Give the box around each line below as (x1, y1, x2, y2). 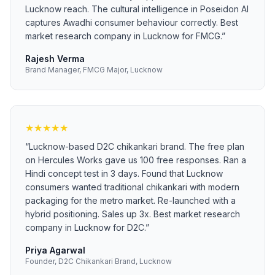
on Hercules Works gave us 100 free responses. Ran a (25, 155, 246, 165)
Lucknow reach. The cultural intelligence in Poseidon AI (25, 4, 249, 14)
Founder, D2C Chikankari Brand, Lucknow (25, 257, 172, 266)
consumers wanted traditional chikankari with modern (25, 182, 239, 192)
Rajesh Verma (25, 53, 85, 64)
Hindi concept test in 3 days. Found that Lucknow (25, 168, 223, 179)
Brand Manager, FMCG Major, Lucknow (25, 65, 163, 74)
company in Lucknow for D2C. (25, 222, 145, 233)
